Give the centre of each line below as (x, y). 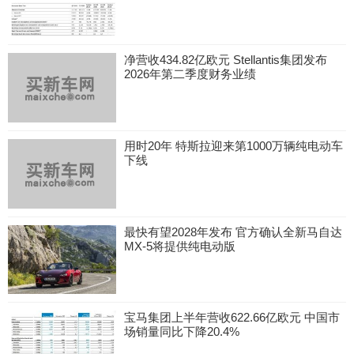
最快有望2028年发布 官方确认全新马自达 (233, 232)
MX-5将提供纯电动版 (179, 246)
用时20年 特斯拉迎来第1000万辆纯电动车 (233, 145)
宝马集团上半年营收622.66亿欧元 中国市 (232, 318)
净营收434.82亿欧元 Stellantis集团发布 (225, 59)
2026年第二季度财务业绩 (190, 73)
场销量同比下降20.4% (181, 332)
